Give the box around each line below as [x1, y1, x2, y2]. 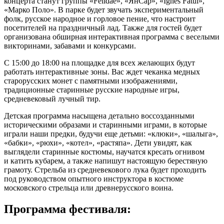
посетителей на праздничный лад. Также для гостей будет [4, 23, 202, 32]
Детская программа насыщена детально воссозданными [4, 111, 194, 120]
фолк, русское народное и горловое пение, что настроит [4, 14, 195, 23]
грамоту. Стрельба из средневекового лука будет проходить [4, 165, 206, 174]
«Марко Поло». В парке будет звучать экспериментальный [4, 5, 203, 14]
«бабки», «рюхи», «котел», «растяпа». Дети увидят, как [4, 138, 192, 147]
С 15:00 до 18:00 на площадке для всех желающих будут [4, 58, 195, 67]
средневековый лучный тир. [4, 94, 100, 103]
